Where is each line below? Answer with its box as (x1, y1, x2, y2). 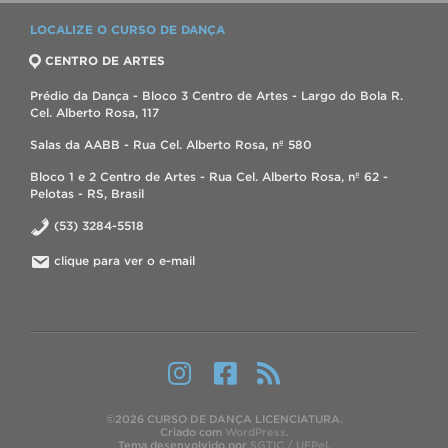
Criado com (159, 426, 225, 439)
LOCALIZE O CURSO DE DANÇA (30, 23, 225, 37)
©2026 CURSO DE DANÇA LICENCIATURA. (105, 413, 343, 426)
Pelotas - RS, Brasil (30, 187, 144, 201)
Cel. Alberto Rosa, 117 (30, 106, 159, 120)
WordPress (224, 426, 286, 439)
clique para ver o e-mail (54, 254, 195, 268)
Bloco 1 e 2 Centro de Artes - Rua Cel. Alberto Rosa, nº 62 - (30, 170, 388, 184)
